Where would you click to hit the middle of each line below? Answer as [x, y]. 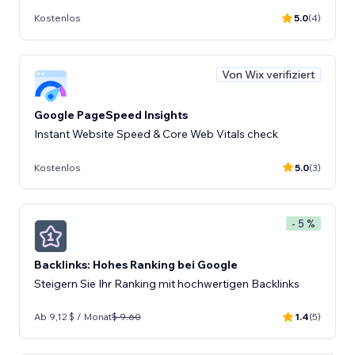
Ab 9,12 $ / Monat [73, 317]
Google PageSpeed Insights [111, 115]
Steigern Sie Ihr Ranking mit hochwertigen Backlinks [167, 283]
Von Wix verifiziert [269, 74]
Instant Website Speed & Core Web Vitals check [156, 134]
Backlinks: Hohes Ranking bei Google [136, 264]
